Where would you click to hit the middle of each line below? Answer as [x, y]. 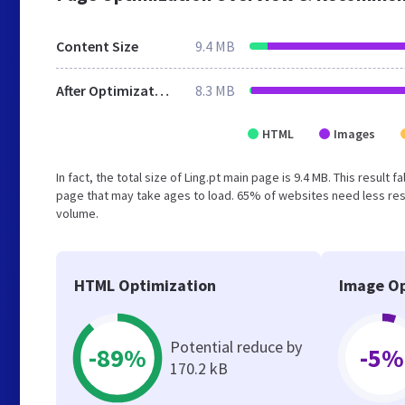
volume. [77, 213]
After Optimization [162, 90]
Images [354, 134]
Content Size [97, 46]
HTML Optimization [145, 285]
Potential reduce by [236, 347]
